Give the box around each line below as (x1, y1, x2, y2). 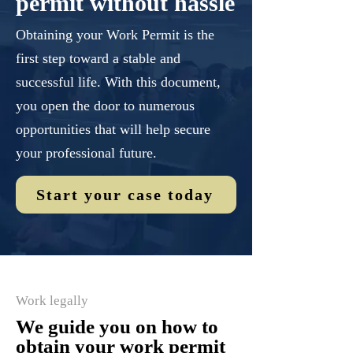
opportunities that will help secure (16, 121, 210, 137)
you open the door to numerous (16, 98, 195, 113)
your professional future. (16, 145, 157, 161)
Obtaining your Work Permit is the (16, 27, 214, 43)
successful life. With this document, (16, 74, 221, 90)
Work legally (16, 293, 88, 308)
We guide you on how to (16, 316, 218, 337)
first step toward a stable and (16, 50, 180, 66)
